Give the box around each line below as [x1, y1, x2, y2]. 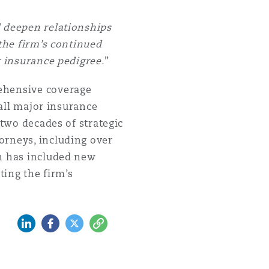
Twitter [65, 215, 97, 228]
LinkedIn [17, 215, 55, 228]
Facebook [41, 215, 86, 228]
